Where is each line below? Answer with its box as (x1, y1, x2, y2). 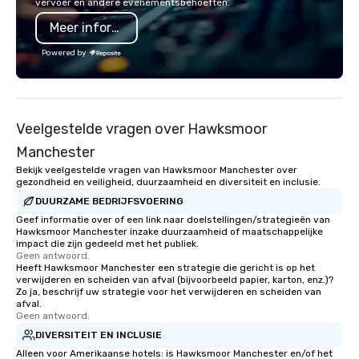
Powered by (42, 48, 87, 58)
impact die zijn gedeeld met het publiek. (16, 238, 199, 249)
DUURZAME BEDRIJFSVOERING (35, 195, 184, 207)
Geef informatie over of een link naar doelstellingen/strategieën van (16, 214, 330, 225)
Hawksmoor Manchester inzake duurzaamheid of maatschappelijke (16, 226, 323, 237)
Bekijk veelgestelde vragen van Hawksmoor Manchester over (16, 164, 297, 175)
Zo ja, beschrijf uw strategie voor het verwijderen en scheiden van (16, 286, 321, 297)
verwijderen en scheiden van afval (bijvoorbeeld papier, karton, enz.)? (16, 274, 333, 285)
